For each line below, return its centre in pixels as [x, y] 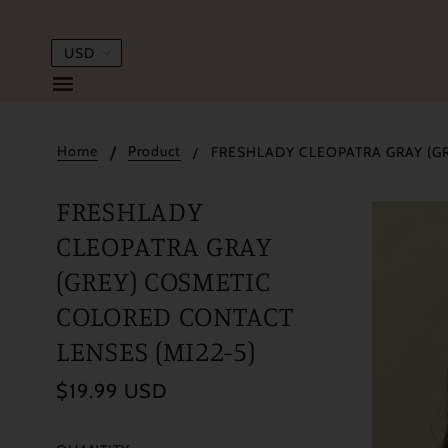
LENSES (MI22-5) [156, 351]
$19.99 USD [112, 391]
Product [154, 150]
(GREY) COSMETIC [163, 281]
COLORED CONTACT [175, 316]
